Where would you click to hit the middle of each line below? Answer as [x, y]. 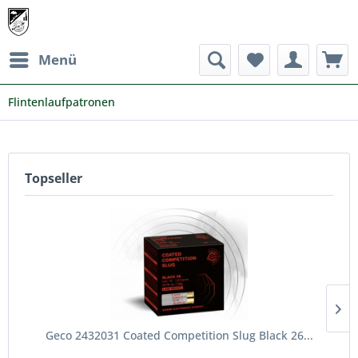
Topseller [54, 178]
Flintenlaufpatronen [62, 102]
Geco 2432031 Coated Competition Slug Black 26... [179, 335]
